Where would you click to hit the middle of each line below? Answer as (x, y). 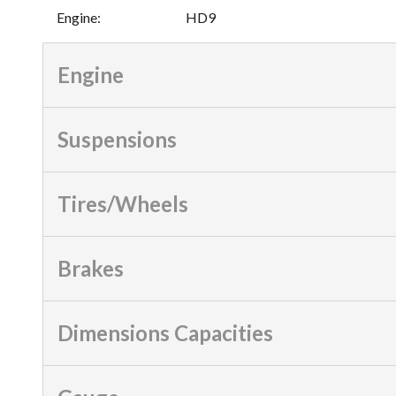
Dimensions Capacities (165, 332)
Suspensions (117, 139)
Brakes (91, 268)
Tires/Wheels (123, 203)
